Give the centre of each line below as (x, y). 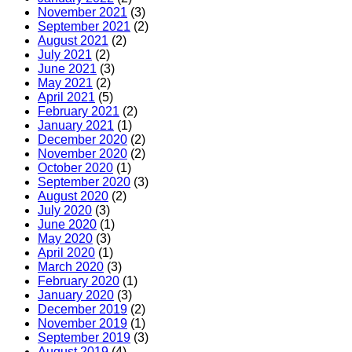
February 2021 (79, 112)
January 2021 (76, 126)
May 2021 (65, 83)
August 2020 (73, 196)
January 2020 (76, 295)
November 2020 (82, 154)
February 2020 (79, 281)
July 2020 (65, 211)
